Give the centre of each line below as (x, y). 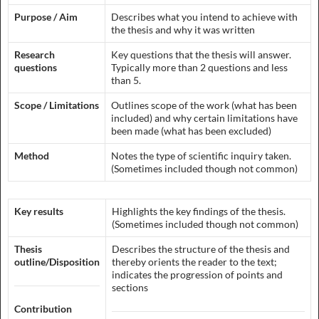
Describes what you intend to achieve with (204, 17)
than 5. (126, 80)
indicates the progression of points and (197, 274)
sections (130, 287)
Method (34, 156)
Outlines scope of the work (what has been (204, 105)
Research (35, 54)
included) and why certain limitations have (204, 118)
